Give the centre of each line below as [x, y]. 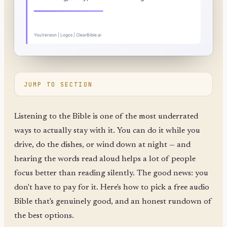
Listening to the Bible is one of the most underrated [106, 116]
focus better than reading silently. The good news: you [111, 173]
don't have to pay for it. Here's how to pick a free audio [112, 187]
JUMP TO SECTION [58, 84]
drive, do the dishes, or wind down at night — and [102, 145]
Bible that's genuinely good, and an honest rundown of [113, 201]
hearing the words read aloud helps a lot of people [105, 159]
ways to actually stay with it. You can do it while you [107, 130]
